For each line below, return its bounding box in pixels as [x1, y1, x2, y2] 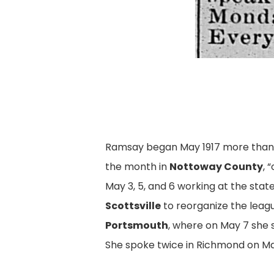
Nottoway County [169, 160, 264, 174]
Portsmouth [105, 218, 169, 233]
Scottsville [105, 199, 161, 213]
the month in [105, 160, 170, 174]
